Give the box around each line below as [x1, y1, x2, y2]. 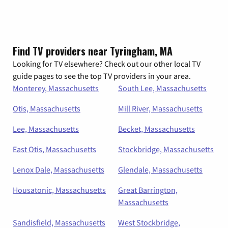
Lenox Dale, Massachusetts [13, 164, 104, 175]
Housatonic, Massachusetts [13, 185, 106, 195]
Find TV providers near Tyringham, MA [13, 43, 173, 59]
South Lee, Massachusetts [118, 83, 207, 93]
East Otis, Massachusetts [13, 144, 96, 154]
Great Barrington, [118, 185, 178, 195]
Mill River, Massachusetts [118, 103, 203, 113]
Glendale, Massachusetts [118, 164, 203, 175]
